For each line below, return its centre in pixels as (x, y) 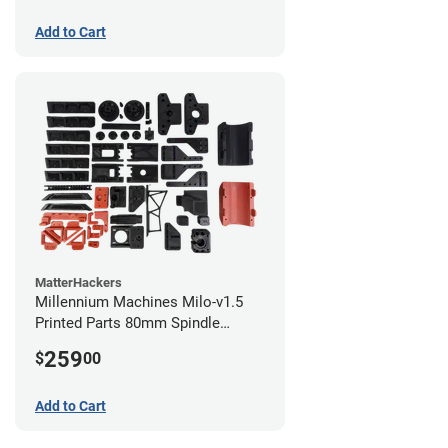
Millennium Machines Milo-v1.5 (139, 301)
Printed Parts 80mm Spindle (127, 322)
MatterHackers (78, 282)
